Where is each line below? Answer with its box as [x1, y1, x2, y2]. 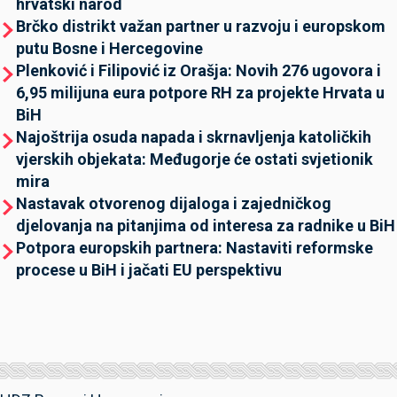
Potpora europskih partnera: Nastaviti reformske [16, 238, 373, 257]
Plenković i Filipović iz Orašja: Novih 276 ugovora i [16, 61, 381, 80]
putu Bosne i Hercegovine [16, 39, 203, 58]
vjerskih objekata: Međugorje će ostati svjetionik [16, 150, 373, 168]
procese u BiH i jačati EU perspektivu [16, 261, 282, 279]
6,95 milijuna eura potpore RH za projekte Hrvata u [16, 83, 385, 102]
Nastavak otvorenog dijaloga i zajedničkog [16, 194, 331, 213]
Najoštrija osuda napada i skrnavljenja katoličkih [16, 128, 371, 146]
